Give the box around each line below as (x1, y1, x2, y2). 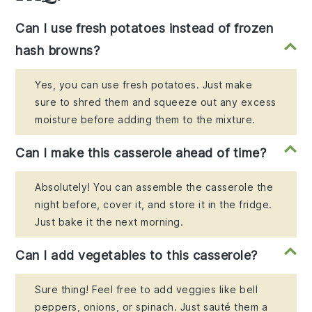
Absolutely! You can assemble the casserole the (35, 181, 274, 194)
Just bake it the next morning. (35, 216, 184, 228)
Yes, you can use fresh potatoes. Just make (35, 79, 253, 91)
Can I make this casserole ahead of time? (15, 146, 267, 161)
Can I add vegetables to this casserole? (15, 248, 258, 263)
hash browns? (15, 43, 100, 58)
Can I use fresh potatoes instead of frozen (15, 21, 274, 36)
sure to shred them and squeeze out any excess (35, 96, 276, 109)
